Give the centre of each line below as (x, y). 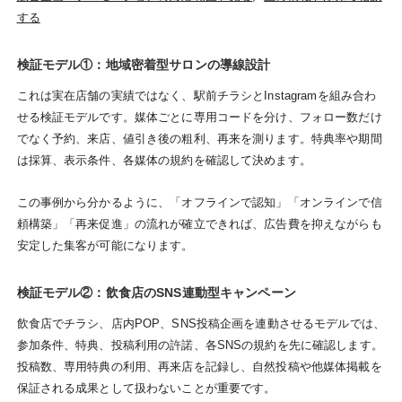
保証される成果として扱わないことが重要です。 (146, 389)
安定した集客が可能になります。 (105, 246)
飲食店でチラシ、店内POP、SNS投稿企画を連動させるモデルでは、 (201, 324)
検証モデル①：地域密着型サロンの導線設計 (144, 65)
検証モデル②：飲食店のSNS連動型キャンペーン (156, 292)
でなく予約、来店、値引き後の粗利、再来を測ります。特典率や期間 (199, 139)
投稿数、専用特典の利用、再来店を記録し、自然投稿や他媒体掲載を (199, 367)
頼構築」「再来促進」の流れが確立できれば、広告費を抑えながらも (199, 224)
